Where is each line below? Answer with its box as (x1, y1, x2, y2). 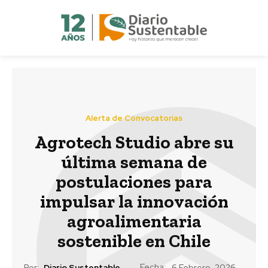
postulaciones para (56, 170, 212, 193)
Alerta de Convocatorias (86, 112, 182, 123)
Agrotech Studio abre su (34, 131, 234, 153)
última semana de (61, 151, 207, 173)
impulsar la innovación (39, 190, 229, 212)
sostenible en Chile (57, 230, 211, 252)
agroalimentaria (66, 210, 202, 232)
